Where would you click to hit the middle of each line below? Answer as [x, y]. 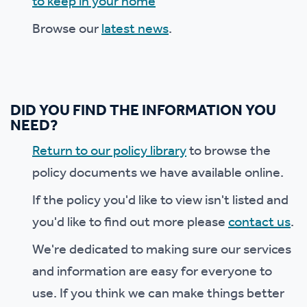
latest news [135, 30]
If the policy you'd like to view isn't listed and [160, 201]
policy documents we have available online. [158, 174]
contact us [259, 223]
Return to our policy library [109, 152]
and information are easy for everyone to [152, 272]
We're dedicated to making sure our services [162, 250]
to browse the [229, 152]
